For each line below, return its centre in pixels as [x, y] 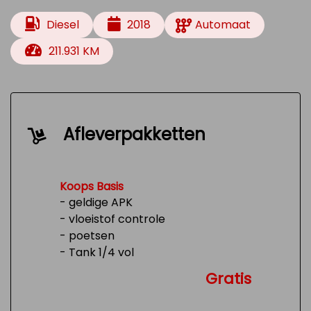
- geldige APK [96, 202]
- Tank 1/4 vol [97, 252]
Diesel [62, 25]
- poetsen [87, 236]
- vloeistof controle [112, 219]
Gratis [228, 279]
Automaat [223, 25]
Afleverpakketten [134, 134]
